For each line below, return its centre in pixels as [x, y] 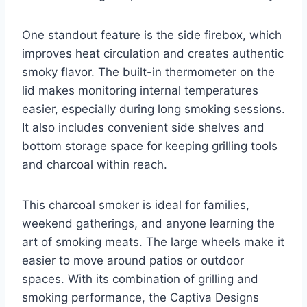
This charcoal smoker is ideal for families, [136, 205]
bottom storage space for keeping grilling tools [150, 146]
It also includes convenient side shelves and [143, 127]
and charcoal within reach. [95, 164]
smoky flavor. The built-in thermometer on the [148, 72]
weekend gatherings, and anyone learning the [148, 223]
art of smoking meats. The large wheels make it [153, 242]
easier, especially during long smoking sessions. [153, 109]
